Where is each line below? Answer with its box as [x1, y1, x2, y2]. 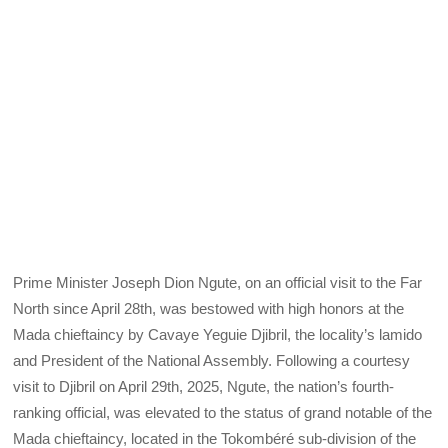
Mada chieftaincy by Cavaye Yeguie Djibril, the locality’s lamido [13, 326, 423, 344]
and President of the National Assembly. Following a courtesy [13, 352, 411, 370]
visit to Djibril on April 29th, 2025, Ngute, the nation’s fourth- [13, 378, 395, 396]
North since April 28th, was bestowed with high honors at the [13, 300, 405, 318]
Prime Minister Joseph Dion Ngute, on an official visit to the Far [13, 274, 423, 292]
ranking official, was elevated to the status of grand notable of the [13, 404, 433, 422]
